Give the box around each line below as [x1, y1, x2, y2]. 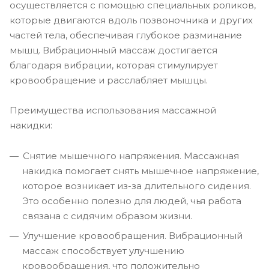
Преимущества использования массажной [10, 104, 216, 116]
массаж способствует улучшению [22, 244, 184, 256]
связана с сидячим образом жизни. [22, 210, 192, 222]
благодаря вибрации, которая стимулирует [10, 59, 218, 71]
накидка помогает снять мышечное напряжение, [22, 165, 259, 177]
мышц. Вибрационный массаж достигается [10, 44, 217, 56]
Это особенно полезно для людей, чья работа [22, 195, 241, 207]
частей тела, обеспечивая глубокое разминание [10, 29, 242, 41]
